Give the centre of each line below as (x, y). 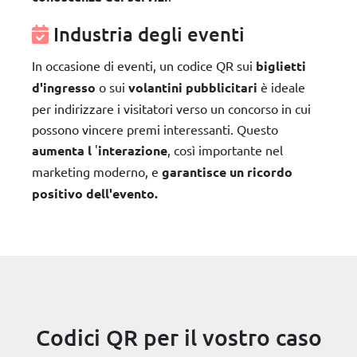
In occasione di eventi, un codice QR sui (144, 65)
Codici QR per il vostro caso (178, 337)
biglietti (281, 65)
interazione (133, 150)
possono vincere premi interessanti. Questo (155, 129)
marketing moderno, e (97, 171)
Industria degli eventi (149, 33)
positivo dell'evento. (95, 193)
